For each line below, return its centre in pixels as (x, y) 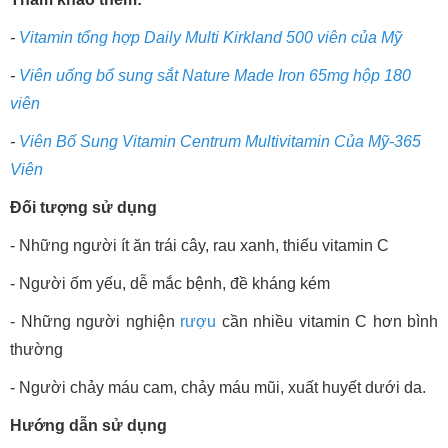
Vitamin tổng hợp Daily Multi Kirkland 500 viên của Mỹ (210, 37)
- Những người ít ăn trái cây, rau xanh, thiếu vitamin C (199, 245)
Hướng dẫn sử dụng (88, 425)
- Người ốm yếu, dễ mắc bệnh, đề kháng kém (170, 283)
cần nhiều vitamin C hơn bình (327, 321)
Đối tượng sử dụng (83, 207)
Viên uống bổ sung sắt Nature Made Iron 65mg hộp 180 (215, 75)
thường (36, 349)
